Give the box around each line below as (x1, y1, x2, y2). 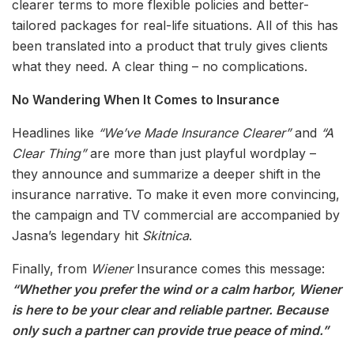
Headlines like (12, 125, 98, 141)
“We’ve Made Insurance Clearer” (98, 125, 291, 141)
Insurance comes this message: (133, 261, 325, 277)
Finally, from (12, 261, 91, 277)
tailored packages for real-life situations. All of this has (12, 17, 338, 34)
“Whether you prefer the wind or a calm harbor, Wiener (12, 281, 341, 298)
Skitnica (142, 228, 189, 244)
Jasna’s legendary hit (12, 228, 142, 244)
